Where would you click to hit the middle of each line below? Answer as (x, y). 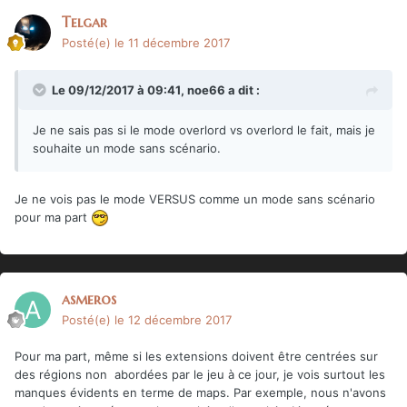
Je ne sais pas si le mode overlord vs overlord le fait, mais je (204, 129)
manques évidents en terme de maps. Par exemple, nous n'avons (200, 392)
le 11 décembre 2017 (172, 42)
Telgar (84, 21)
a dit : (243, 89)
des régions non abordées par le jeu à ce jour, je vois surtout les (200, 374)
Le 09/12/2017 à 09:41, (119, 89)
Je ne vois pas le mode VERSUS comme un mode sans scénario (195, 199)
